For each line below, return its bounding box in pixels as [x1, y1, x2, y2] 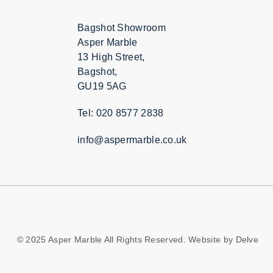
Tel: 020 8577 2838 [77, 108, 164, 119]
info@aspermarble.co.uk [77, 135, 187, 146]
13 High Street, [77, 51, 145, 62]
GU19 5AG [77, 80, 127, 91]
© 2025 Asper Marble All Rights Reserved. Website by [16, 235, 236, 245]
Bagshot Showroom [77, 22, 166, 33]
